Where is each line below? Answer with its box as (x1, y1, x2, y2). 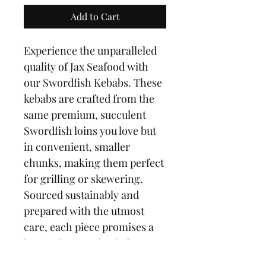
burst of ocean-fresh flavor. (24, 236, 157, 250)
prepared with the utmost (24, 204, 147, 218)
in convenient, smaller (24, 140, 132, 154)
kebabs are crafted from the (24, 91, 157, 106)
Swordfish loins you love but (24, 123, 159, 138)
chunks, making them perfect (24, 156, 166, 170)
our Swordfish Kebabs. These (24, 75, 164, 90)
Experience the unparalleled (24, 43, 159, 58)
